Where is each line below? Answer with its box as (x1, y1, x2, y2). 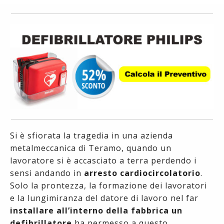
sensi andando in (10, 167, 84, 178)
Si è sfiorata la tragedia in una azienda (10, 129, 173, 141)
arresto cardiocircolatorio (84, 167, 200, 178)
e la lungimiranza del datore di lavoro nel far (10, 192, 198, 203)
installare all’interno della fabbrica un (10, 204, 182, 216)
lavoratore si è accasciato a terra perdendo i (10, 154, 196, 166)
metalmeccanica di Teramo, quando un (10, 142, 171, 153)
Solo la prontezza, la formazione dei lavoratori (10, 179, 207, 191)
